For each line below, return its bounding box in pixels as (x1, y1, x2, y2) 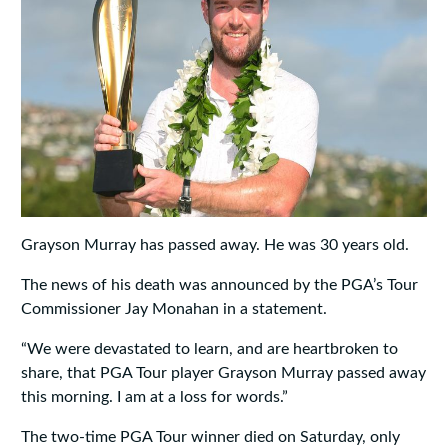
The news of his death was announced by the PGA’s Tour (20, 277, 418, 294)
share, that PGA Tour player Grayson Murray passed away (20, 365, 426, 382)
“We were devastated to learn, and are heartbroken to (20, 341, 398, 358)
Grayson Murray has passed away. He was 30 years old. (20, 237, 409, 254)
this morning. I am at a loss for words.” (20, 389, 288, 406)
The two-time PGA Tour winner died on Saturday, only (20, 429, 400, 446)
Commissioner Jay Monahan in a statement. (20, 301, 327, 318)
